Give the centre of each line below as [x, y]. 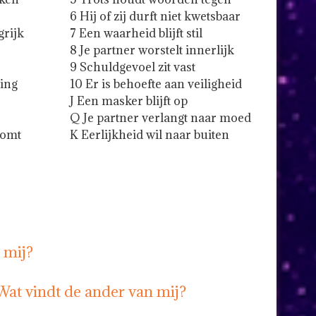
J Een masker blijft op [129, 101]
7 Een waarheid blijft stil [136, 34]
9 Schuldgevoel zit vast [133, 67]
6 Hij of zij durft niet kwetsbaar [156, 17]
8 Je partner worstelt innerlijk [152, 50]
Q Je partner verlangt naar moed [161, 118]
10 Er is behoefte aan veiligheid [156, 84]
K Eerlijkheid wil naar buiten [150, 135]
